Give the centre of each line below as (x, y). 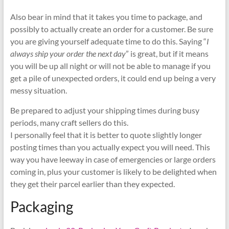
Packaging (41, 206)
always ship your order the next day (68, 53)
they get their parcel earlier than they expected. (92, 184)
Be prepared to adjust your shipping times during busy (105, 110)
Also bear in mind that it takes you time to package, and (106, 16)
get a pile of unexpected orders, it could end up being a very (113, 78)
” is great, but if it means (167, 53)
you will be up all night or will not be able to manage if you (110, 65)
